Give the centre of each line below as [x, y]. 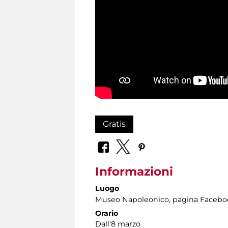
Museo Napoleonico [132, 200]
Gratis [114, 124]
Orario [107, 213]
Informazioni [134, 172]
